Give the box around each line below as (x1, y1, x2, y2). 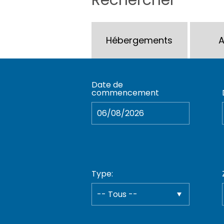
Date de (91, 78, 123, 90)
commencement (91, 86, 159, 98)
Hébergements (106, 33, 173, 46)
